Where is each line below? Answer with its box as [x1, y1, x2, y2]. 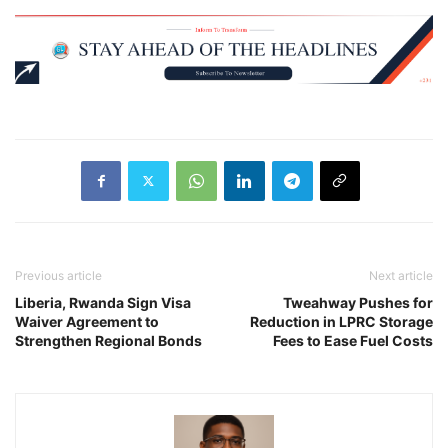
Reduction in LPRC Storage [250, 312, 433, 330]
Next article [369, 267, 433, 283]
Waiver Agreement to [15, 312, 159, 330]
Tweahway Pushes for [283, 293, 433, 311]
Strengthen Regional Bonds [15, 331, 202, 349]
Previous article [15, 267, 102, 283]
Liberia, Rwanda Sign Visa [15, 293, 191, 311]
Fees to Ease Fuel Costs [273, 331, 433, 349]
